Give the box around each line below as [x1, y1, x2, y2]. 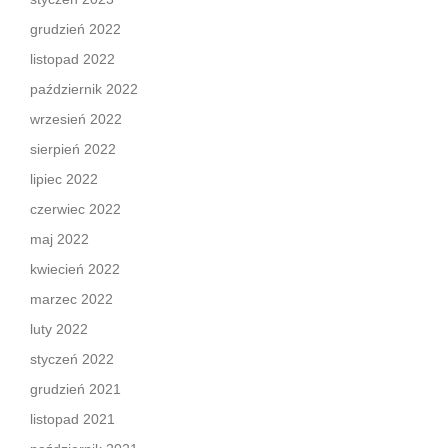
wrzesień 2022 [30, 111, 122, 127]
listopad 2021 [30, 411, 115, 427]
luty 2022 [30, 321, 88, 337]
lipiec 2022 [30, 171, 98, 187]
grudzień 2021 [30, 381, 121, 397]
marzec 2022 [30, 291, 113, 307]
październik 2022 [30, 81, 138, 97]
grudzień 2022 [30, 21, 121, 37]
